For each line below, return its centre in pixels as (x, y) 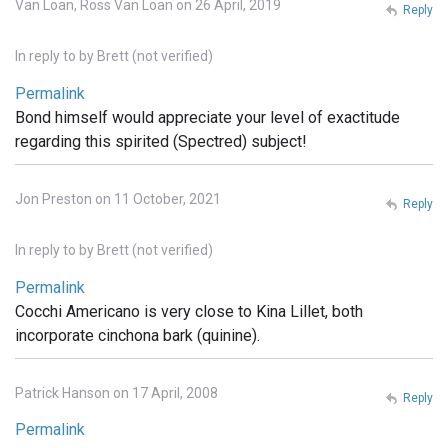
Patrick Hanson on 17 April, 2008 (116, 392)
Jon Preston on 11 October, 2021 (118, 198)
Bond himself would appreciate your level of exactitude (207, 117)
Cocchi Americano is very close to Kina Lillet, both (189, 311)
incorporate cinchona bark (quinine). (137, 335)
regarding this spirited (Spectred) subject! (161, 141)
